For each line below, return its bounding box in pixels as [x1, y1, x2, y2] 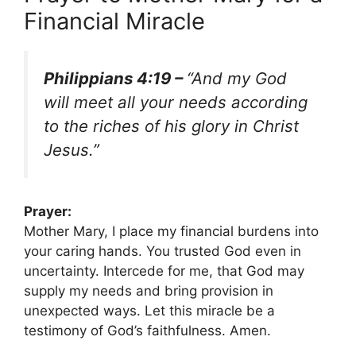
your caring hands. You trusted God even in [24, 243, 301, 260]
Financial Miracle [24, 6, 205, 35]
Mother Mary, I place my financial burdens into [24, 223, 319, 240]
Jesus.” [44, 139, 99, 160]
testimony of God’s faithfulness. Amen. [24, 323, 271, 339]
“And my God [187, 68, 287, 88]
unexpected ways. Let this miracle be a [24, 303, 275, 319]
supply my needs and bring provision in [24, 283, 273, 300]
